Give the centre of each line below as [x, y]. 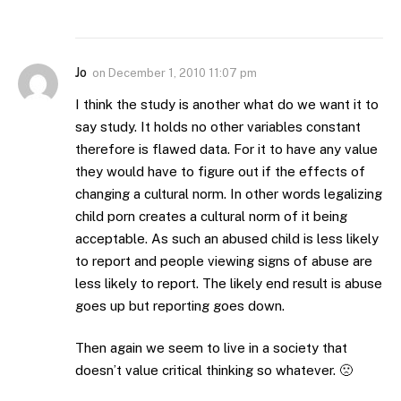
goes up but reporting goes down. [180, 305]
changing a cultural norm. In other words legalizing [229, 193]
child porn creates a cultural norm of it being [211, 216]
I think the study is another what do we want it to [227, 104]
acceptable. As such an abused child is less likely [227, 238]
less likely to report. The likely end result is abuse [229, 283]
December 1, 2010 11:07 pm [183, 73]
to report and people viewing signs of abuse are [224, 260]
